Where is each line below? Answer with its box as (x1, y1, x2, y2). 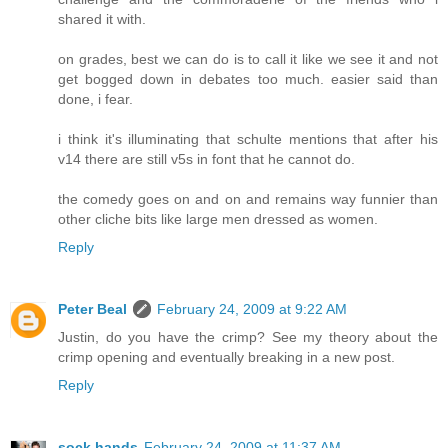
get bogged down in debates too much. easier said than (58, 70, 438, 87)
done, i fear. (58, 90, 133, 107)
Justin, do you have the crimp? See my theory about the (58, 328, 438, 345)
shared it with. (58, 10, 146, 27)
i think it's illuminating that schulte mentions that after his (58, 130, 438, 147)
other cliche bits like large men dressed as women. (58, 210, 378, 227)
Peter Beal (58, 300, 127, 317)
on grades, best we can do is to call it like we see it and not (58, 50, 438, 67)
